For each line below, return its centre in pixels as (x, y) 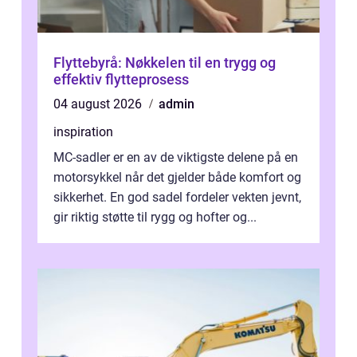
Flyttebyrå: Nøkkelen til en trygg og (165, 63)
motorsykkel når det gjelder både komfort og (177, 178)
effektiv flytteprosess (121, 80)
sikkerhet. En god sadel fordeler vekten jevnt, (177, 198)
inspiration (83, 132)
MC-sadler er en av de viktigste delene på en (176, 158)
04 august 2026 (99, 104)
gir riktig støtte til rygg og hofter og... (155, 218)
